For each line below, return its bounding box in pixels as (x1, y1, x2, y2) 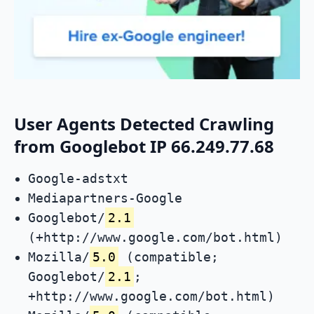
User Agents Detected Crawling (14, 112, 274, 136)
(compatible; (118, 250, 219, 265)
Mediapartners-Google (28, 191, 182, 206)
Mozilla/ (28, 250, 90, 265)
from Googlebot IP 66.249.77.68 (14, 135, 274, 158)
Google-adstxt (28, 171, 128, 186)
